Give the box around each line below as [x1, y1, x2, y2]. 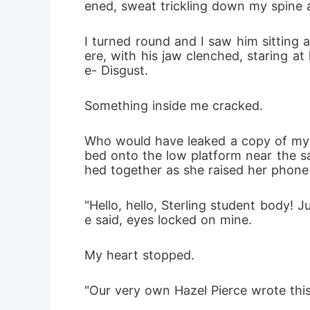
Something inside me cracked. [84, 98, 263, 113]
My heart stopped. [84, 248, 194, 262]
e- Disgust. [84, 63, 148, 77]
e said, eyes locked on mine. [84, 212, 252, 227]
